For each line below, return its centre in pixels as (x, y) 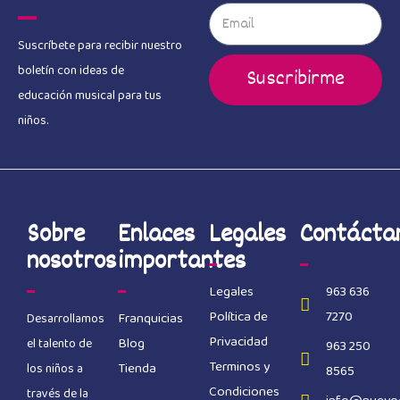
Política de (238, 317)
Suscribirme (296, 80)
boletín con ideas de (71, 70)
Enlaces (156, 236)
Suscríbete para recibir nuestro (100, 45)
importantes (182, 262)
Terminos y (239, 367)
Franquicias (150, 319)
